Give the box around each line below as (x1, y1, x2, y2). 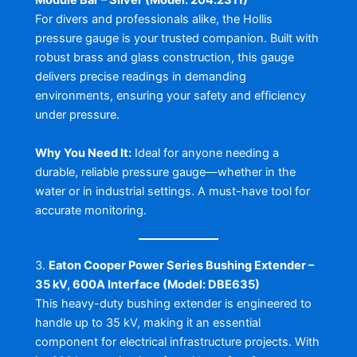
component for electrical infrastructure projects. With (34, 334, 320, 349)
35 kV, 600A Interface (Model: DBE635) (34, 277, 260, 292)
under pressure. (34, 108, 120, 123)
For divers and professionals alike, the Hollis (34, 12, 273, 27)
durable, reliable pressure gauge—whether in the (34, 164, 296, 179)
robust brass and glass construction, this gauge (34, 50, 294, 65)
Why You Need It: (34, 145, 131, 160)
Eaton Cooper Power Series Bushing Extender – (48, 257, 314, 273)
